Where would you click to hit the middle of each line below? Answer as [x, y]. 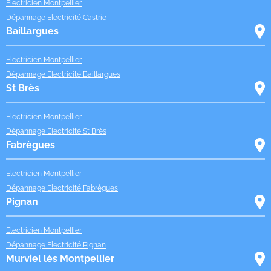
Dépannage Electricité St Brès [56, 131]
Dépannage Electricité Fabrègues [62, 188]
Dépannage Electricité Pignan [56, 245]
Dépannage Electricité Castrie [56, 17]
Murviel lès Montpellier [60, 258]
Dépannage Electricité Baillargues [63, 74]
